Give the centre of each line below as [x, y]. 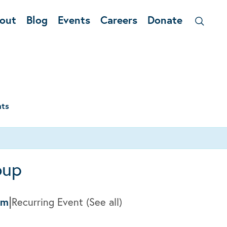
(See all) [104, 202]
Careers [119, 20]
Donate [165, 20]
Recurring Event [49, 202]
